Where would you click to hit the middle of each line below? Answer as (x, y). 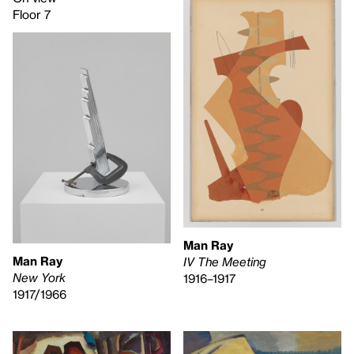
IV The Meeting (225, 262)
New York (39, 278)
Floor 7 (32, 15)
